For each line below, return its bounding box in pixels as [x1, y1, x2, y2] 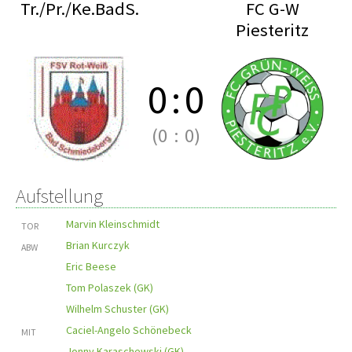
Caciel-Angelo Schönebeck [66, 323, 192, 337]
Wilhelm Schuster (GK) [66, 302, 169, 316]
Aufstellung [16, 183, 103, 208]
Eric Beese [66, 259, 116, 273]
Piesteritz [236, 19, 309, 41]
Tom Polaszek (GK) [66, 280, 153, 295]
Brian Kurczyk [66, 238, 130, 252]
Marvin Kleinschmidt [66, 217, 159, 231]
